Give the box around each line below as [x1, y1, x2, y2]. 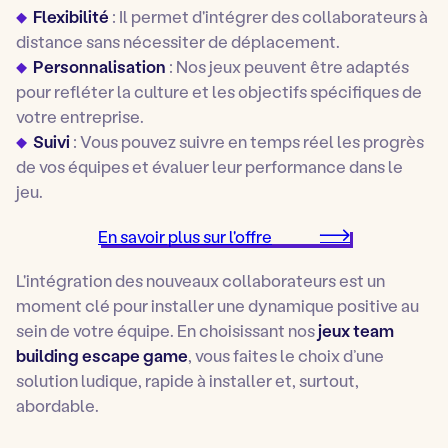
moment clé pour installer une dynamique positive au [16, 293, 419, 316]
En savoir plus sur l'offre [98, 224, 272, 247]
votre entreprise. [16, 104, 144, 127]
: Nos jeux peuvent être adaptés [166, 54, 410, 77]
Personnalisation [33, 54, 167, 77]
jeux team [318, 318, 394, 341]
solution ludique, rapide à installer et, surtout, [16, 368, 359, 391]
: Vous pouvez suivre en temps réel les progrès [70, 129, 425, 152]
